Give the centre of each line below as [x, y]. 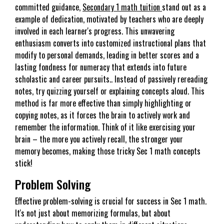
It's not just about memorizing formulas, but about [93, 213]
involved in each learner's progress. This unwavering [95, 31]
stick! [24, 163]
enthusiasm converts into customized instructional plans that [110, 43]
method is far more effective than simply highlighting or [103, 103]
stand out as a [184, 7]
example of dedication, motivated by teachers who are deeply [109, 19]
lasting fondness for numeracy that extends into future [101, 67]
